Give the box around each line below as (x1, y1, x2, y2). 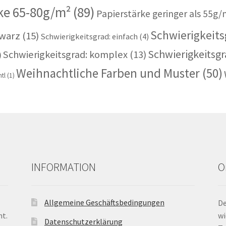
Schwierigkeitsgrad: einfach (40, 31, 138, 42)
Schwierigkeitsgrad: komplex (3, 48, 128, 62)
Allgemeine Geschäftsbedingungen (44, 197, 164, 208)
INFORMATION (31, 160, 96, 175)
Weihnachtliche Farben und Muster (16, 65, 200, 82)
